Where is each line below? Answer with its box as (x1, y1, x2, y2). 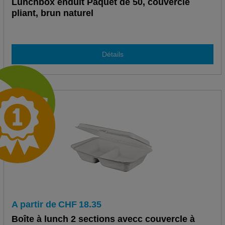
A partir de (11, 199, 56, 210)
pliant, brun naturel (11, 8, 93, 19)
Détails (101, 50, 124, 58)
